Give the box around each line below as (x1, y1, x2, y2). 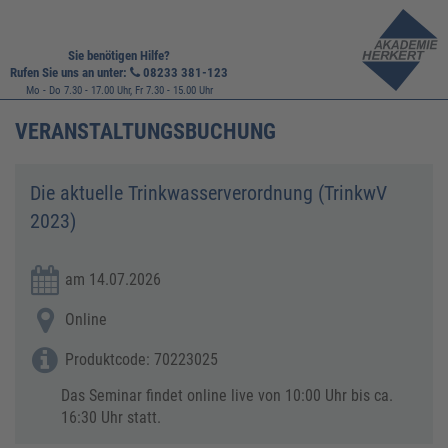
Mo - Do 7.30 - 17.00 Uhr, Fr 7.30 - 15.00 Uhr (25, 84, 213, 97)
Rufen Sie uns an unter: (10, 65, 130, 80)
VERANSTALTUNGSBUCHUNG (15, 119, 276, 144)
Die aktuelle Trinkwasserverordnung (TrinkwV (30, 181, 387, 205)
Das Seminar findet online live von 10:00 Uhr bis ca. (61, 386, 393, 405)
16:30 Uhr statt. (61, 408, 161, 427)
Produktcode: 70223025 (65, 350, 218, 369)
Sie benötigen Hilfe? (68, 48, 170, 63)
